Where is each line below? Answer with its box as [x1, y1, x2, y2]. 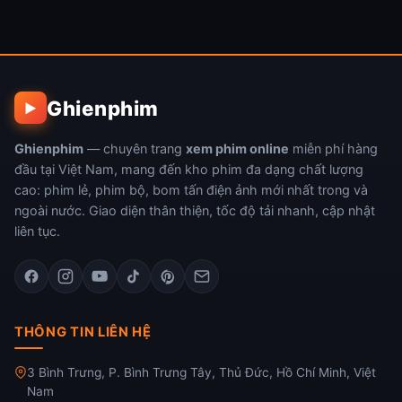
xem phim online [186, 141, 289, 157]
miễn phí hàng [289, 141, 378, 157]
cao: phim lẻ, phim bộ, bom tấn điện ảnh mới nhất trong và [14, 182, 368, 198]
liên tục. [14, 223, 60, 240]
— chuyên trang [83, 141, 186, 157]
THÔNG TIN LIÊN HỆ [14, 324, 152, 341]
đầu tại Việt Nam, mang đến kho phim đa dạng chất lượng [14, 162, 363, 178]
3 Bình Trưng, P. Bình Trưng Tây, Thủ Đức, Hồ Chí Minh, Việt [27, 365, 376, 380]
